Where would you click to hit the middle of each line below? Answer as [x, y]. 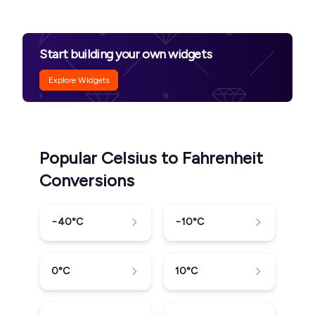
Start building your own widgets [126, 54]
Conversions [87, 180]
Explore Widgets [79, 80]
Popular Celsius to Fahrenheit [151, 158]
